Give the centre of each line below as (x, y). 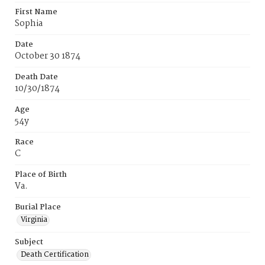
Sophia (29, 24)
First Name (36, 12)
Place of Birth (41, 175)
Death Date (36, 77)
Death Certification (55, 255)
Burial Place (38, 207)
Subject (29, 242)
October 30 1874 (48, 56)
